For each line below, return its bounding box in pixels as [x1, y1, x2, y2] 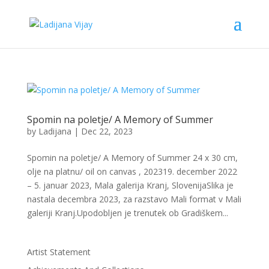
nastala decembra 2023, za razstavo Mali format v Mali [26, 193, 241, 205]
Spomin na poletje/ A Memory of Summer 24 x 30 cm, [26, 152, 238, 163]
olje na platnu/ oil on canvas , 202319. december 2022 [26, 166, 237, 177]
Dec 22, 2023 [80, 125, 133, 137]
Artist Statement [26, 246, 91, 258]
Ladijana [38, 125, 71, 137]
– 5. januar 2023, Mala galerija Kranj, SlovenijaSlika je [26, 180, 234, 191]
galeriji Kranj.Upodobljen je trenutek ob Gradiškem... [26, 207, 228, 219]
